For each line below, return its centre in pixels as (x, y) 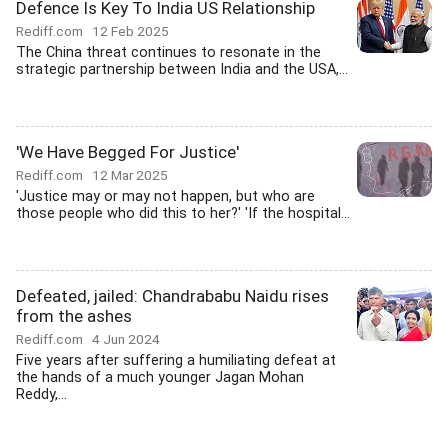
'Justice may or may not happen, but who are (165, 196)
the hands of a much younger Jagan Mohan (160, 377)
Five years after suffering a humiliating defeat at (176, 360)
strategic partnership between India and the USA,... (182, 69)
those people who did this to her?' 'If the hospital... (183, 213)
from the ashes (74, 316)
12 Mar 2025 (130, 175)
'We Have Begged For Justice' (127, 152)
